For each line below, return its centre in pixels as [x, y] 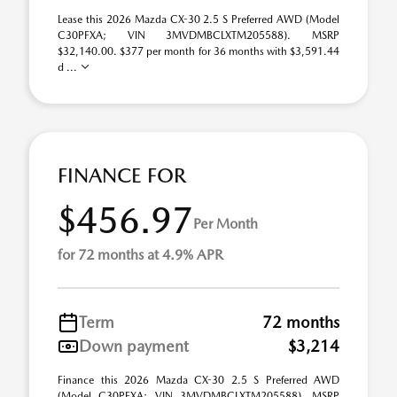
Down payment [134, 346]
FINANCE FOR [122, 175]
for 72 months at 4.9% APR [140, 255]
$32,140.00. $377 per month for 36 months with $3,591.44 [198, 51]
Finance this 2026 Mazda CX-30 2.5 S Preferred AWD [198, 380]
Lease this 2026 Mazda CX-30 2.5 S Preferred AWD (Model [198, 19]
